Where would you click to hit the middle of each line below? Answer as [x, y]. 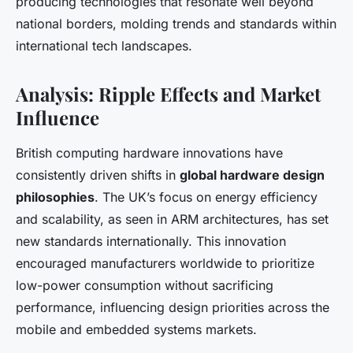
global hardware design [252, 175]
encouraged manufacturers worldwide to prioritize [165, 264]
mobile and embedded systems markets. [136, 330]
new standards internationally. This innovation [151, 242]
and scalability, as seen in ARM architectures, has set [172, 219]
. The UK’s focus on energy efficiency [206, 197]
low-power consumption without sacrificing [145, 286]
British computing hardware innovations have [149, 153]
